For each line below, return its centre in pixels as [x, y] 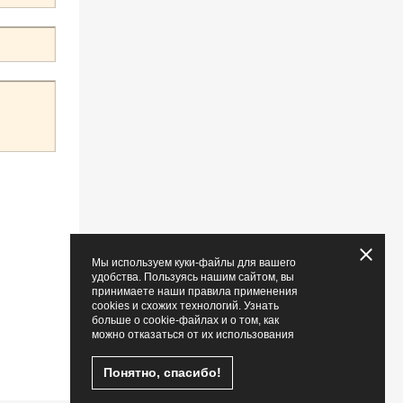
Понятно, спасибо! [162, 372]
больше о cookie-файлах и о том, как [185, 320]
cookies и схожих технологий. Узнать [185, 306]
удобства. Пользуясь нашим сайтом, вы [193, 277]
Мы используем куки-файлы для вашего [194, 263]
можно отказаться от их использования [193, 335]
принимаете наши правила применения [195, 291]
